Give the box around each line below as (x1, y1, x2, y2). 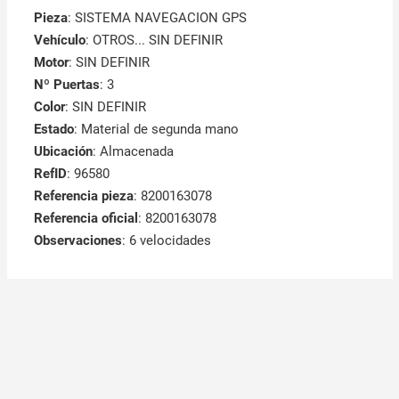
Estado (33, 120, 74, 137)
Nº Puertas (33, 76, 100, 93)
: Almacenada (92, 142, 174, 159)
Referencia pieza (33, 187, 134, 204)
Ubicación (33, 142, 93, 159)
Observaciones (33, 232, 122, 248)
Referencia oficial (33, 209, 138, 226)
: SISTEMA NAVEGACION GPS (67, 9, 247, 26)
